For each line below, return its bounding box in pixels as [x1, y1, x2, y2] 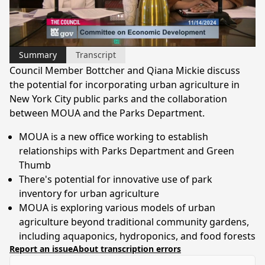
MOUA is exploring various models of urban [19, 201, 215, 214]
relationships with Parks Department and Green [19, 144, 234, 157]
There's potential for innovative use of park [19, 172, 212, 186]
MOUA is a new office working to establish [19, 130, 208, 143]
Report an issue [9, 243, 73, 254]
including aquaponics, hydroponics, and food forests [19, 229, 256, 243]
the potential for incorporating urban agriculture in [9, 77, 240, 91]
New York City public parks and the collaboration [9, 92, 227, 105]
